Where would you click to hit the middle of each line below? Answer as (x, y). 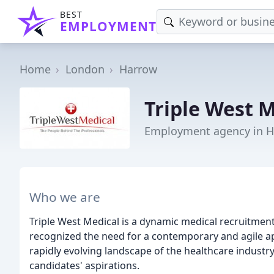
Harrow (138, 69)
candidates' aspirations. (84, 265)
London (85, 69)
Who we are (65, 197)
